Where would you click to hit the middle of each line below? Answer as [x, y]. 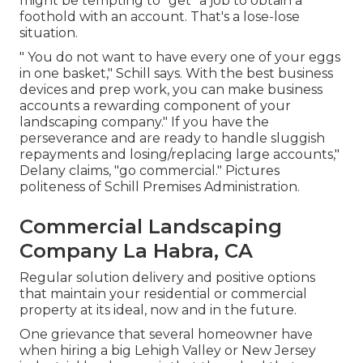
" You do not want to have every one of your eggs [180, 58]
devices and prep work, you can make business [171, 90]
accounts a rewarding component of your [155, 106]
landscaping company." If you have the [144, 122]
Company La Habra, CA [136, 251]
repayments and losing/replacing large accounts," [179, 155]
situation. [49, 33]
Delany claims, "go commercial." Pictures [149, 171]
